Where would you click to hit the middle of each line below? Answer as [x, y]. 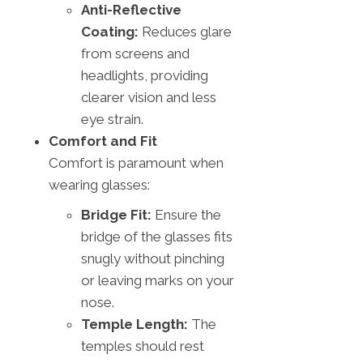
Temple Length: [135, 324]
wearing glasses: [99, 184]
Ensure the [186, 214]
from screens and [135, 53]
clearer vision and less [149, 97]
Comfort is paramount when [136, 162]
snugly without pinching [153, 258]
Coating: [110, 31]
